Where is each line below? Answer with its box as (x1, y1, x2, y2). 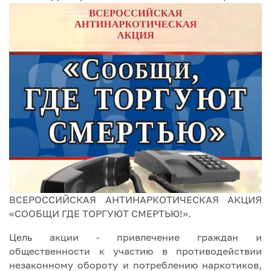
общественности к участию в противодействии (9, 244, 262, 257)
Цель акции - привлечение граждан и (9, 230, 262, 243)
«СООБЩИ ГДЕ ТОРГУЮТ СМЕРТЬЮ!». (9, 207, 191, 220)
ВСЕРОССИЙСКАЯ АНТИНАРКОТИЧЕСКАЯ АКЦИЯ (9, 193, 262, 206)
